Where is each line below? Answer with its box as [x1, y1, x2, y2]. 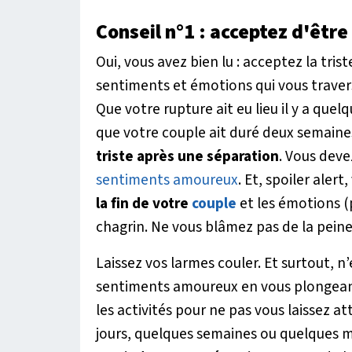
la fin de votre [96, 192, 192, 214]
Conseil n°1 [96, 17, 199, 46]
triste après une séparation [96, 145, 279, 167]
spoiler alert [266, 168, 344, 191]
